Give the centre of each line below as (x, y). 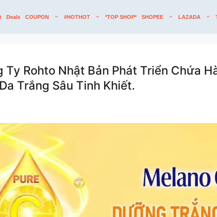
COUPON (37, 17)
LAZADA (189, 17)
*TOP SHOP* (121, 17)
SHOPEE (152, 17)
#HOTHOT (77, 17)
